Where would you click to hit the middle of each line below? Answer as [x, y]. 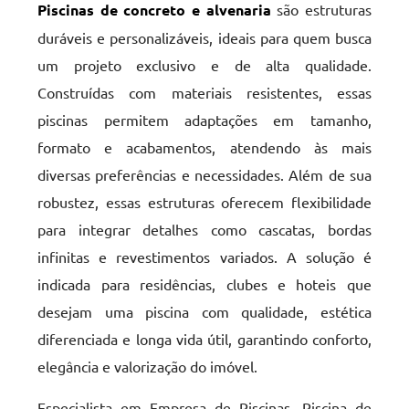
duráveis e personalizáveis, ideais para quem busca [204, 37]
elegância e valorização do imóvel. [148, 366]
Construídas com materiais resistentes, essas [204, 92]
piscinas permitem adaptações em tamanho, [204, 120]
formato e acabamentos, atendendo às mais [204, 147]
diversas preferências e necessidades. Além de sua [204, 174]
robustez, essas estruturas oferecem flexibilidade [204, 202]
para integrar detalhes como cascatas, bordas [204, 229]
